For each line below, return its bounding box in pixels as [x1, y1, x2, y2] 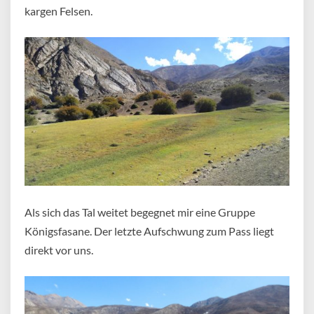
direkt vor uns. [25, 243, 93, 257]
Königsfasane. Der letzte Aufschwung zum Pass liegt [25, 224, 274, 238]
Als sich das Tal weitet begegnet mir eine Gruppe [25, 205, 255, 219]
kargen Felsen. [25, 4, 93, 18]
